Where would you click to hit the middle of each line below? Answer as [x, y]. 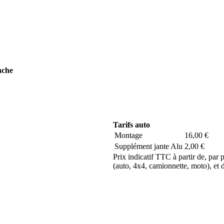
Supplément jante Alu [148, 146]
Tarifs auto [131, 124]
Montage [128, 135]
